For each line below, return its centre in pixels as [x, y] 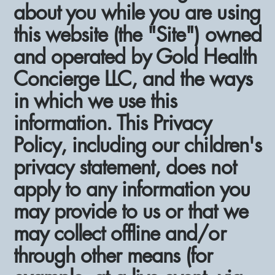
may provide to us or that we [131, 211]
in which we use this [95, 101]
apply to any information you [132, 189]
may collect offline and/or [120, 233]
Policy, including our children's [137, 145]
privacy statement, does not [125, 167]
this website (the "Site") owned [137, 34]
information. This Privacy [113, 123]
